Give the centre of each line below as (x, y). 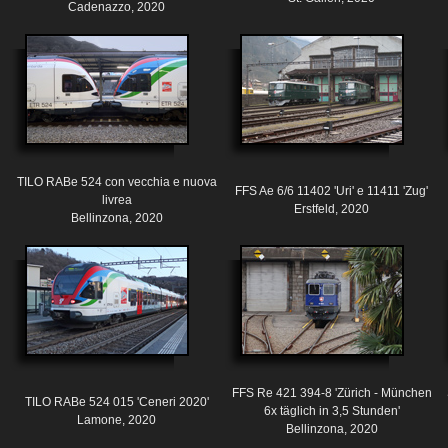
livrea (116, 200)
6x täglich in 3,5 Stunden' (331, 411)
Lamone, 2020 (116, 420)
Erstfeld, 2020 (331, 209)
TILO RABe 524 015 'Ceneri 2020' (116, 402)
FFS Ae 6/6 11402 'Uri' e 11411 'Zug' (331, 191)
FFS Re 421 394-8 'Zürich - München (331, 393)
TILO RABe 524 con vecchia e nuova (116, 182)
